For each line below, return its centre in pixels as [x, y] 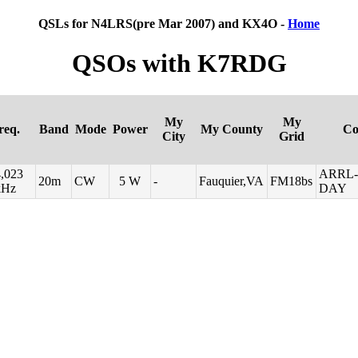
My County [232, 129]
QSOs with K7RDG [179, 63]
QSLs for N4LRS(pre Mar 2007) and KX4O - [163, 24]
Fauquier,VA [232, 181]
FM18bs [292, 181]
